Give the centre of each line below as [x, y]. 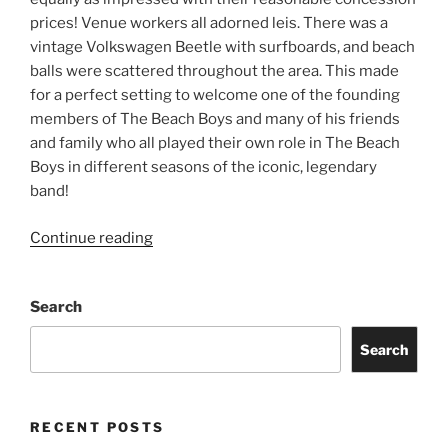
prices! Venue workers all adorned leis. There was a [209, 23]
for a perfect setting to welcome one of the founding [215, 95]
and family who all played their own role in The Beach [215, 143]
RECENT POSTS [97, 427]
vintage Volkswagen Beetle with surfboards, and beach [222, 47]
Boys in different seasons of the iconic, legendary [203, 167]
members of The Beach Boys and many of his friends [215, 119]
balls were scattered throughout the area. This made [214, 71]
